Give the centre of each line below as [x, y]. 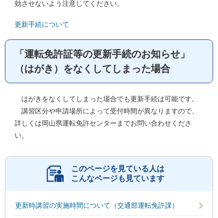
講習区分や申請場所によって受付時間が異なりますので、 [107, 111]
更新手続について [42, 24]
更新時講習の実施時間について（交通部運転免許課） [97, 205]
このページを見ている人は [118, 168]
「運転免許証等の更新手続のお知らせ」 [102, 54]
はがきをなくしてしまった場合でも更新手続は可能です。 [107, 99]
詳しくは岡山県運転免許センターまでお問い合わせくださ [103, 123]
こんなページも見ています [118, 178]
